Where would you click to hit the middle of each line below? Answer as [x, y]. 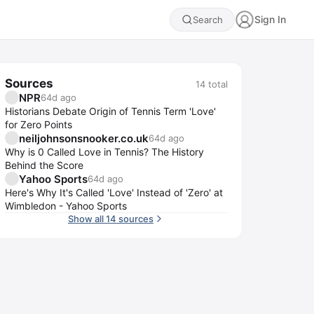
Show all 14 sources [111, 219]
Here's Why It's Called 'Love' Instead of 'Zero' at [114, 192]
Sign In [270, 19]
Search [208, 20]
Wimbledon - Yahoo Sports [66, 206]
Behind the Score [44, 165]
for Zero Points [39, 124]
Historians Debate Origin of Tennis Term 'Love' [110, 111]
